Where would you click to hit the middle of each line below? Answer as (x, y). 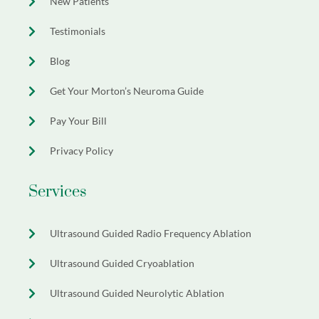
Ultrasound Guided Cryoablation (122, 263)
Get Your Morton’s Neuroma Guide (127, 91)
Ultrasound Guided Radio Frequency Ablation (151, 234)
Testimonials (78, 31)
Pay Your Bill (78, 121)
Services (58, 192)
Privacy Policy (82, 151)
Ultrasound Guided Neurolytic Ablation (137, 293)
